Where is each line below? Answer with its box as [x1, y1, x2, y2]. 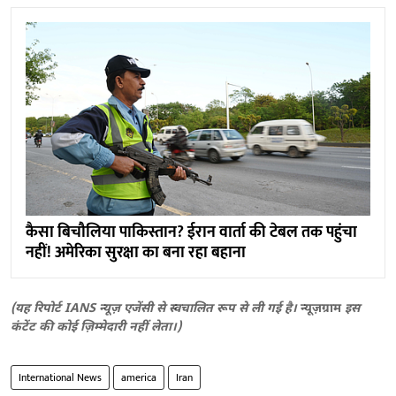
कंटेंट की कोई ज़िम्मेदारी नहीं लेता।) [11, 318, 181, 336]
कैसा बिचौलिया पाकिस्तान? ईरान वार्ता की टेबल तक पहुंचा [26, 218, 357, 246]
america [121, 368, 156, 386]
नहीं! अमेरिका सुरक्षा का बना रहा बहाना [26, 239, 246, 266]
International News [19, 368, 102, 386]
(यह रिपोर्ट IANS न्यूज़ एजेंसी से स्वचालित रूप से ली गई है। [11, 300, 301, 317]
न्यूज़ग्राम [301, 300, 345, 317]
